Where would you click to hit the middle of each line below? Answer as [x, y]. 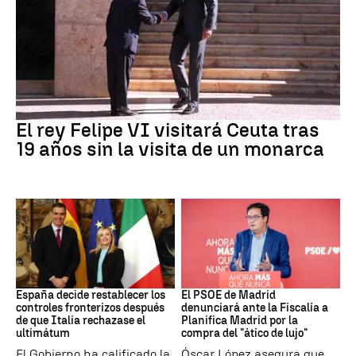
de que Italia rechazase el [81, 320]
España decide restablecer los [91, 295]
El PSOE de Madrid [228, 295]
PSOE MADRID [213, 276]
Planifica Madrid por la [240, 320]
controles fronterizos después [90, 308]
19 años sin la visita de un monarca [170, 149]
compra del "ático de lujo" [244, 333]
